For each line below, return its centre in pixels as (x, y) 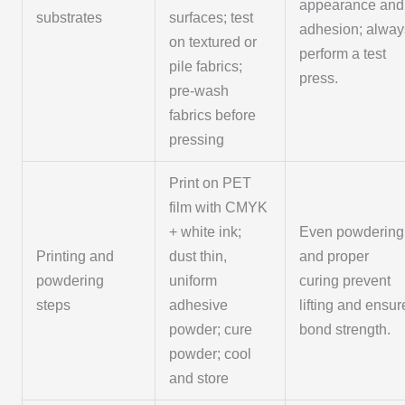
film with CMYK (219, 208)
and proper (334, 257)
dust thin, (198, 257)
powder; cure (211, 330)
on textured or (213, 42)
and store (199, 379)
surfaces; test (212, 18)
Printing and (75, 257)
